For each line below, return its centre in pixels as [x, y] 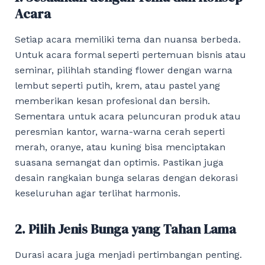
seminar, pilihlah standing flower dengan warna [123, 70]
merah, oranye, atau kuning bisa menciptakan [120, 147]
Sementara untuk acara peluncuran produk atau [127, 117]
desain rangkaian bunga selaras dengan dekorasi [126, 178]
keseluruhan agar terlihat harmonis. [97, 193]
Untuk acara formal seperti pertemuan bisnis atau [130, 55]
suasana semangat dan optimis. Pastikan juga [119, 163]
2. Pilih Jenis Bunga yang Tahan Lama [125, 229]
